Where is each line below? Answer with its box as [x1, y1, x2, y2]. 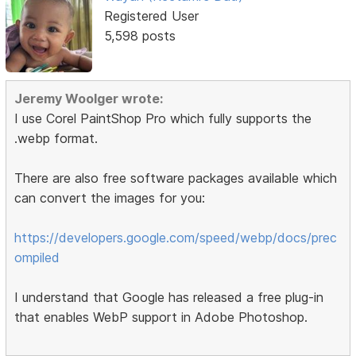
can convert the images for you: [14, 190, 206, 207]
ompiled [14, 250, 60, 266]
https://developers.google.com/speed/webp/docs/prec [14, 230, 338, 246]
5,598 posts [103, 27, 176, 44]
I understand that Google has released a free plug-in [14, 289, 324, 306]
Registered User [103, 7, 199, 24]
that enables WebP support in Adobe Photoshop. [14, 309, 308, 326]
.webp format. [14, 130, 99, 147]
